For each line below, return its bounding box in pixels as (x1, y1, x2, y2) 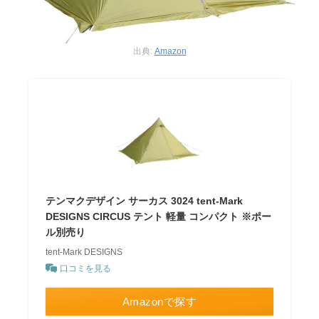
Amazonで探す (122, 295, 197, 308)
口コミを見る (60, 263, 112, 273)
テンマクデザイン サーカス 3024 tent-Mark (46, 194, 244, 206)
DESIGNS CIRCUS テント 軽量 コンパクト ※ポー (46, 210, 272, 222)
